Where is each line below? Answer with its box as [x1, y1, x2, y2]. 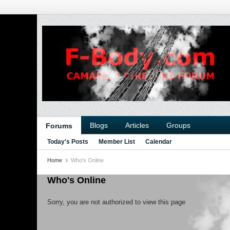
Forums [46, 122, 72, 130]
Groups [166, 121, 190, 129]
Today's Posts [47, 138, 88, 145]
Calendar [145, 138, 172, 145]
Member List [99, 138, 135, 145]
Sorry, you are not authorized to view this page [47, 198, 185, 206]
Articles [125, 121, 149, 129]
